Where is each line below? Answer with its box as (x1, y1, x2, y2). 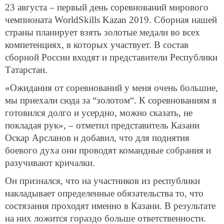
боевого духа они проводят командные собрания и (5, 144, 211, 155)
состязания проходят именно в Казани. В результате (5, 200, 215, 211)
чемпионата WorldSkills (5, 14, 102, 25)
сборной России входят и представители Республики (5, 52, 217, 63)
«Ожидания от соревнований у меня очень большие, (5, 82, 218, 93)
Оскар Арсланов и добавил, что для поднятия (5, 132, 189, 143)
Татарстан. (5, 64, 47, 75)
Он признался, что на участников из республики (5, 175, 200, 186)
